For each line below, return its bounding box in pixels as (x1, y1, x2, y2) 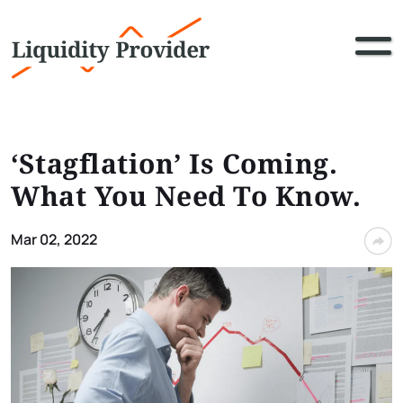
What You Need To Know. (11, 177, 361, 214)
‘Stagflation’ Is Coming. (11, 145, 337, 182)
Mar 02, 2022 (11, 229, 97, 249)
